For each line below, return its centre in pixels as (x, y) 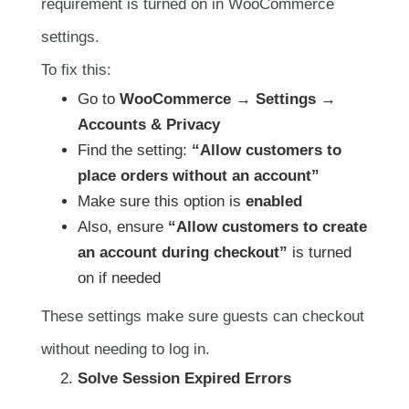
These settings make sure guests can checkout (203, 317)
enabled (274, 202)
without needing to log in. (126, 350)
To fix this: (76, 70)
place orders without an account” (199, 176)
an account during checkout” (183, 253)
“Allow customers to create (267, 227)
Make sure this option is (162, 202)
